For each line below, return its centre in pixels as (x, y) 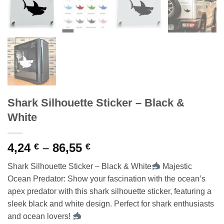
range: (108, 159)
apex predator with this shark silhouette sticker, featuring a (109, 191)
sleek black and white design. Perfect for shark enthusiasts (111, 203)
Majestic (176, 166)
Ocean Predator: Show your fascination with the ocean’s (106, 178)
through (113, 183)
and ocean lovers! (40, 216)
